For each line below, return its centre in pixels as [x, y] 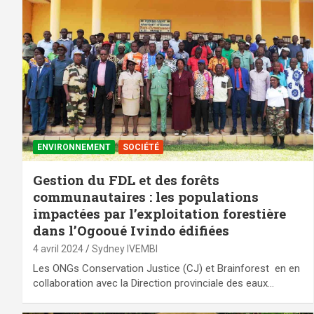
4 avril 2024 [58, 248]
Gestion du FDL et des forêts [126, 179]
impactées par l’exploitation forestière [159, 213]
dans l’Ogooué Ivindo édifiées [131, 230]
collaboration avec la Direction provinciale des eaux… [153, 283]
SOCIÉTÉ [141, 147]
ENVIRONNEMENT [74, 147]
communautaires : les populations [146, 196]
